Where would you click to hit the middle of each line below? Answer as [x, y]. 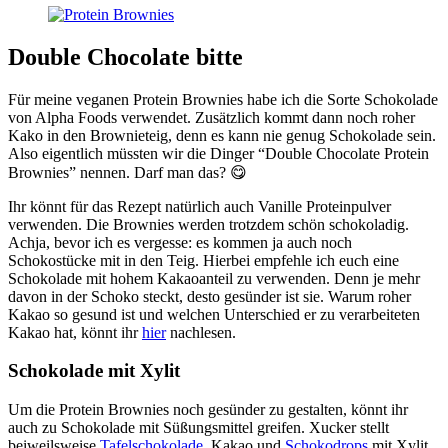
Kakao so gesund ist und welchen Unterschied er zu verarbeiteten [214, 314]
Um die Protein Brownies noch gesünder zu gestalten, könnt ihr [208, 409]
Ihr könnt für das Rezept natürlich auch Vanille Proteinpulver [199, 206]
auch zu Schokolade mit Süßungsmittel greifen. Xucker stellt [198, 427]
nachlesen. [201, 332]
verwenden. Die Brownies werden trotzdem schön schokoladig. [208, 224]
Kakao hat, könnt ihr [75, 332]
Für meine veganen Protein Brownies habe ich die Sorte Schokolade [223, 99]
